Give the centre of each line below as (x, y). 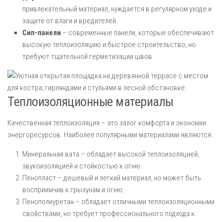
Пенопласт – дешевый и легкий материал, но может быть (112, 178)
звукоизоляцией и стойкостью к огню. (82, 166)
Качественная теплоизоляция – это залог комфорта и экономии (107, 123)
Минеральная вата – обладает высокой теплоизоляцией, (111, 154)
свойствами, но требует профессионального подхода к (109, 214)
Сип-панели (42, 33)
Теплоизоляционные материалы (90, 102)
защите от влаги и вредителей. (70, 21)
